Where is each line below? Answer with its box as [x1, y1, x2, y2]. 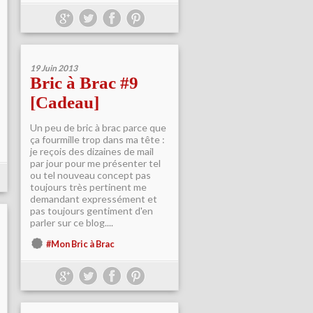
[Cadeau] [30, 93, 99, 112]
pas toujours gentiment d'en [30, 205, 153, 217]
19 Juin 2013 [30, 63, 78, 73]
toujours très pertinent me [30, 181, 147, 193]
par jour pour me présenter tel [30, 157, 161, 169]
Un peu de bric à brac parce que [30, 122, 166, 133]
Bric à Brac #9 [30, 73, 138, 92]
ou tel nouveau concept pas [30, 169, 151, 181]
